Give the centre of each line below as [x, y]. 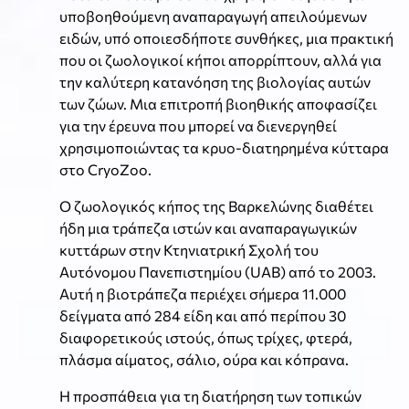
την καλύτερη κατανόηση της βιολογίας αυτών [215, 81]
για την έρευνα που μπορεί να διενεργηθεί [198, 125]
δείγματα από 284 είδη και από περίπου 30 [203, 315]
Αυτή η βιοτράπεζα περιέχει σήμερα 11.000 [203, 293]
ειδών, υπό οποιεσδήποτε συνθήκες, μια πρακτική [226, 37]
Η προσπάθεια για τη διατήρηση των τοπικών [210, 395]
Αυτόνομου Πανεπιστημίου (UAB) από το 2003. [218, 271]
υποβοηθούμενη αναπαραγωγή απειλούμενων [213, 16]
